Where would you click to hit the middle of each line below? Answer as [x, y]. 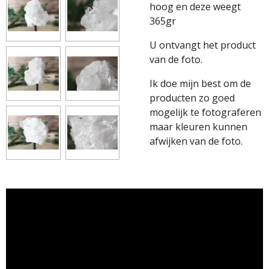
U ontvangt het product [203, 45]
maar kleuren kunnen [198, 127]
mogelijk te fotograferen [205, 112]
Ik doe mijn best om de [200, 83]
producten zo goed [192, 98]
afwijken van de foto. [196, 141]
